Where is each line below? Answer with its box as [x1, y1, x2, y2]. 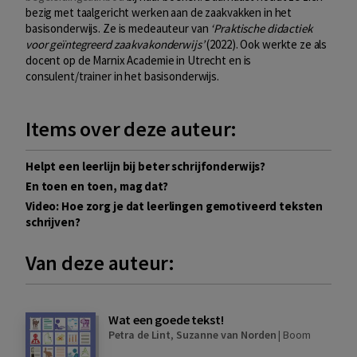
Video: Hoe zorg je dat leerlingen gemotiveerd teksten [25, 198, 324, 214]
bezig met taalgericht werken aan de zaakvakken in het [25, 5, 292, 21]
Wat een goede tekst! [108, 312, 224, 328]
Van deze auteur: [25, 249, 175, 277]
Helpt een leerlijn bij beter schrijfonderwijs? [25, 159, 266, 175]
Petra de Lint [108, 328, 171, 343]
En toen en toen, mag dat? [25, 178, 168, 194]
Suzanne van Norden [175, 328, 277, 343]
